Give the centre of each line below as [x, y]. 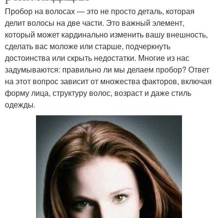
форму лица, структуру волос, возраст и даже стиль [98, 92]
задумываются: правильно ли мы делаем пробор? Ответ [107, 69]
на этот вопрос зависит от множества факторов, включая [108, 81]
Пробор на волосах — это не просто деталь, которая [100, 11]
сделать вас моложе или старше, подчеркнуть [88, 46]
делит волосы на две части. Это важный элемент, [95, 22]
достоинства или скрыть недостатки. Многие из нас [97, 57]
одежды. [20, 104]
